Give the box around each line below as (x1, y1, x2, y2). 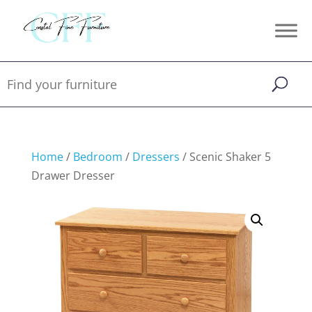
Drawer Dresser (31, 168, 115, 183)
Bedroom (72, 149, 123, 164)
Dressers (132, 149, 180, 164)
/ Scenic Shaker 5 (179, 149, 271, 164)
